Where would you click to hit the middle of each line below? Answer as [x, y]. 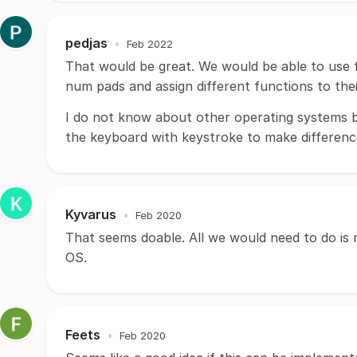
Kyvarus [91, 214]
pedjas [86, 43]
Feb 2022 [150, 43]
